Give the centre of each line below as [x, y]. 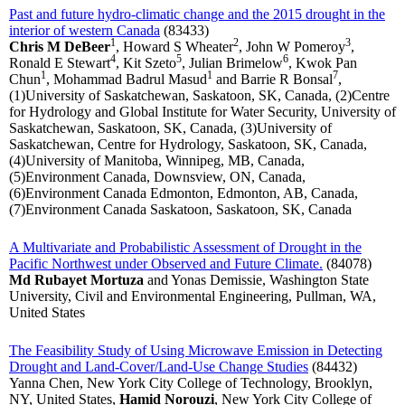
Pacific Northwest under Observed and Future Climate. [166, 264]
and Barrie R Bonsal [273, 80]
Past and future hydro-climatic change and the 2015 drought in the [197, 14]
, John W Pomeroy [292, 47]
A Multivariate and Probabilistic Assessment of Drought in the [185, 248]
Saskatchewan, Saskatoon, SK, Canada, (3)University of [170, 128]
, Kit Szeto [146, 63]
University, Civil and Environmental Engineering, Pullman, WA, [193, 297]
